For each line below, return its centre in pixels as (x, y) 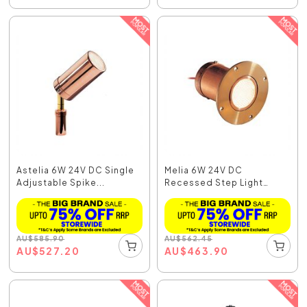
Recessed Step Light (214, 182)
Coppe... (185, 195)
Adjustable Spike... (61, 182)
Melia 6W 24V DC (204, 170)
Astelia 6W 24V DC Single (76, 170)
